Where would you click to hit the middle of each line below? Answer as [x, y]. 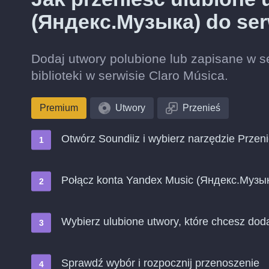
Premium [59, 108]
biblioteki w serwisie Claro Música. [130, 75]
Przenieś [201, 108]
